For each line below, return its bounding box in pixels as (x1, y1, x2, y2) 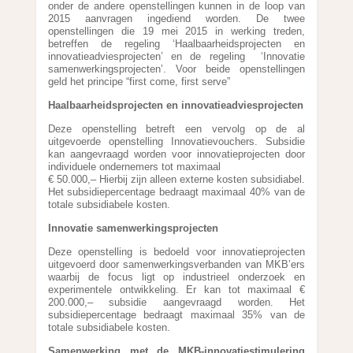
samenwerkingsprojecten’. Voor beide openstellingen (47, 63, 306, 75)
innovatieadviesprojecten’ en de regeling (47, 50, 253, 62)
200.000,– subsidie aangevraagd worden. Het (47, 296, 306, 308)
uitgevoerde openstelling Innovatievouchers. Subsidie (47, 136, 306, 147)
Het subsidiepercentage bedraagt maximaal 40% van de (47, 186, 306, 198)
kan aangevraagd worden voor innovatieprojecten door (47, 148, 306, 160)
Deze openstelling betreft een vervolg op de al (47, 123, 306, 135)
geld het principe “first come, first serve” (47, 76, 230, 87)
